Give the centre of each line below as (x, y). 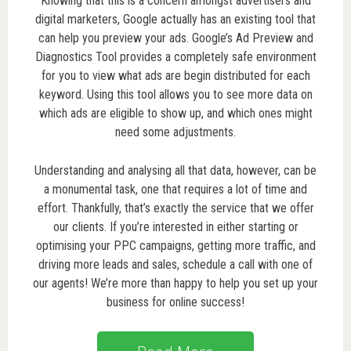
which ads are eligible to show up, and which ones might (175, 113)
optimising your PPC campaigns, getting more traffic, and (175, 245)
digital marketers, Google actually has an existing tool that (175, 19)
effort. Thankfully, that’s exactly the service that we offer (175, 208)
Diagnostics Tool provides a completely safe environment (175, 56)
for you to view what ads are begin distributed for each (175, 75)
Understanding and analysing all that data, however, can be (175, 170)
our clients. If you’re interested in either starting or (175, 226)
